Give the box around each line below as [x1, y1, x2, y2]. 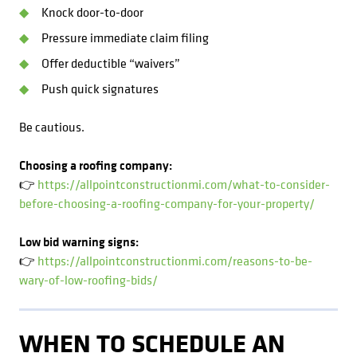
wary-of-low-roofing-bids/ [19, 271, 158, 288]
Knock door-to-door [41, 3, 143, 21]
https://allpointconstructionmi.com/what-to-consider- [37, 175, 330, 193]
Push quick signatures [41, 80, 159, 97]
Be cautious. [19, 118, 84, 135]
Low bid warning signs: [19, 233, 139, 250]
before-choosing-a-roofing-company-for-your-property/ [19, 194, 315, 212]
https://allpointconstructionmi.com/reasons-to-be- [37, 252, 312, 269]
